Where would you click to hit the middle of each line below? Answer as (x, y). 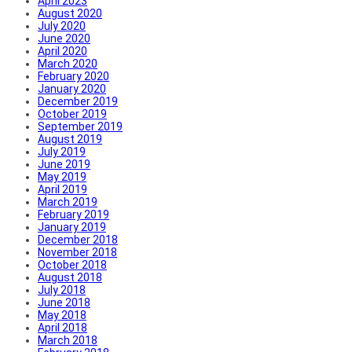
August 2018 (70, 277)
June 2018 (64, 302)
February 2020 (73, 76)
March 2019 (68, 202)
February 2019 (73, 214)
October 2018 (72, 264)
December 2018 (78, 239)
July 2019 (62, 151)
